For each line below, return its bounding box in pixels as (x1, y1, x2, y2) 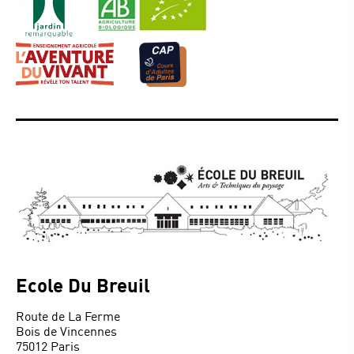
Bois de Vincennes (16, 323, 117, 339)
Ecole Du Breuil (16, 273, 150, 297)
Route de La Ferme (16, 308, 120, 324)
